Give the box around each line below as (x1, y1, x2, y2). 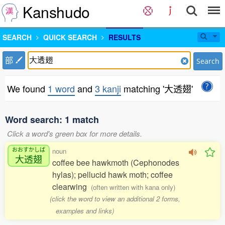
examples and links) (55, 206, 114, 215)
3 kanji (95, 82, 121, 95)
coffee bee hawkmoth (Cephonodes (52, 157, 179, 168)
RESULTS (108, 32, 141, 42)
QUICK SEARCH (43, 32, 97, 42)
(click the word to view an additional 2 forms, (50, 194, 181, 203)
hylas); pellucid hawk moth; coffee (52, 169, 173, 180)
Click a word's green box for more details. (7, 128, 142, 139)
